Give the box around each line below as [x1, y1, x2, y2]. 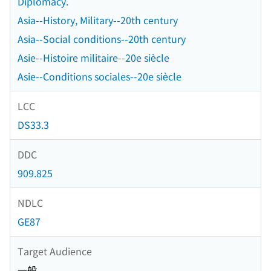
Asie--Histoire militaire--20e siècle [18, 50, 169, 65]
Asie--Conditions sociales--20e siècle [18, 69, 181, 84]
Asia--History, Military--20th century [18, 13, 178, 28]
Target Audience [18, 243, 92, 258]
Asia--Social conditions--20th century [18, 31, 186, 47]
